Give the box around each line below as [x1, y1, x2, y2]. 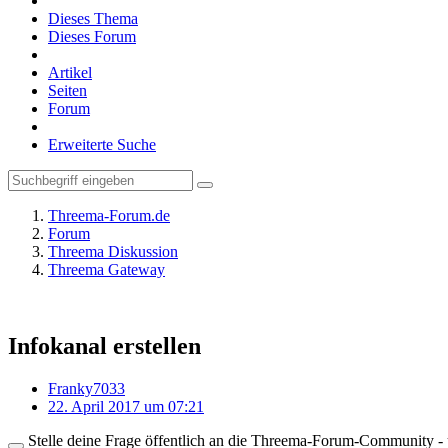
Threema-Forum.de [48, 207, 170, 224]
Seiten [48, 82, 87, 99]
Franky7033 [48, 379, 125, 397]
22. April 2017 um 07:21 [48, 397, 204, 415]
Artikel [48, 64, 92, 81]
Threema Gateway [48, 261, 165, 278]
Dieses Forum [48, 28, 136, 45]
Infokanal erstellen [8, 332, 201, 359]
